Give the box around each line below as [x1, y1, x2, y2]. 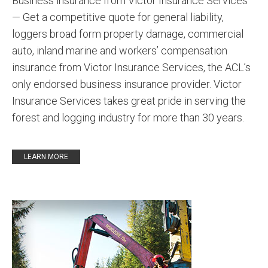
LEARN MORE [24, 153, 68, 161]
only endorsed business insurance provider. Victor [12, 78, 242, 90]
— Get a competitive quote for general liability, [12, 11, 224, 23]
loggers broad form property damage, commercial [12, 28, 243, 40]
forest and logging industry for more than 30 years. [12, 111, 244, 124]
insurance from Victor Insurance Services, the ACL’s [12, 61, 251, 74]
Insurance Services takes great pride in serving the [12, 95, 246, 107]
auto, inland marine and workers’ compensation [12, 44, 227, 57]
